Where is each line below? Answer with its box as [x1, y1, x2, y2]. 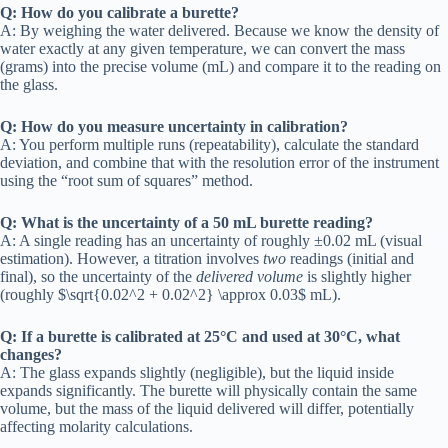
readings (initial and [286, 249, 414, 267]
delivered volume [196, 267, 303, 285]
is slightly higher [303, 267, 411, 285]
